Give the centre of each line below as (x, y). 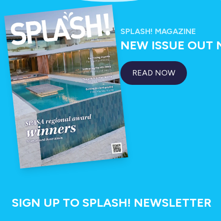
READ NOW (154, 73)
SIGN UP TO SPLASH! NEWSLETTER (112, 203)
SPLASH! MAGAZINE (158, 31)
